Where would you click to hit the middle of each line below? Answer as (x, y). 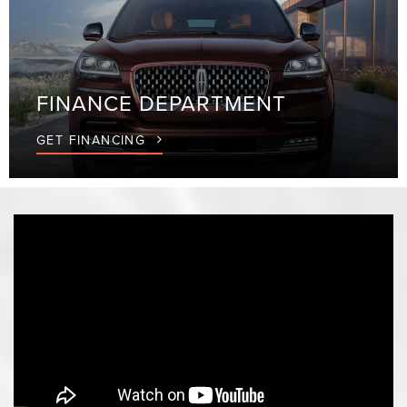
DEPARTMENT (212, 103)
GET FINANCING (93, 140)
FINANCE (87, 103)
